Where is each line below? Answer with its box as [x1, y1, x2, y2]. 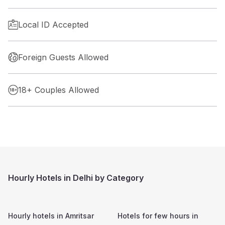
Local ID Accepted [18, 19, 88, 30]
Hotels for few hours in [118, 211, 198, 220]
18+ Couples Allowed [18, 84, 99, 95]
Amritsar [65, 211, 94, 220]
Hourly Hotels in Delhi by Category [8, 172, 144, 183]
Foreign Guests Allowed [18, 52, 108, 62]
